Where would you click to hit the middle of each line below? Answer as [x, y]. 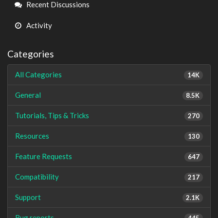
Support [28, 197]
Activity [38, 25]
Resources [32, 136]
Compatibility [37, 176]
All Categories [38, 74]
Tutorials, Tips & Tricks [52, 115]
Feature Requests [44, 156]
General [28, 95]
